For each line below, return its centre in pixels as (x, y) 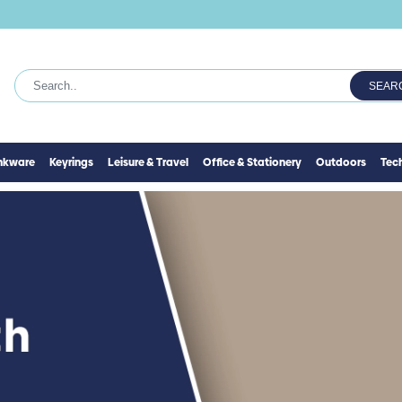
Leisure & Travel (149, 163)
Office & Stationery (253, 163)
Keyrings (72, 163)
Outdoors (341, 163)
